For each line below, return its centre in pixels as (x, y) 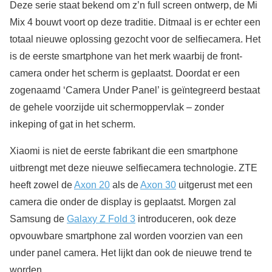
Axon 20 (92, 185)
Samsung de (38, 219)
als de (125, 185)
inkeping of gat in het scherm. (73, 124)
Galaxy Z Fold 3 (101, 219)
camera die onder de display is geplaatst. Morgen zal (123, 202)
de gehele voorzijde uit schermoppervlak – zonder (117, 107)
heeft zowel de (42, 185)
